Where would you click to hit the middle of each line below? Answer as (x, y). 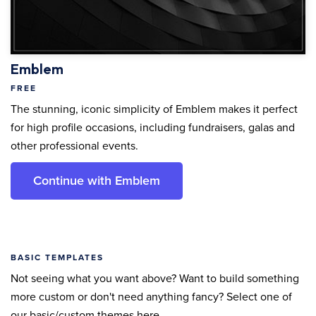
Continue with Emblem (97, 180)
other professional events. (74, 146)
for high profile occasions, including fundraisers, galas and (153, 127)
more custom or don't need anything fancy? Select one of (151, 297)
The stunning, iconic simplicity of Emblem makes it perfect (154, 109)
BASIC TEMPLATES (57, 257)
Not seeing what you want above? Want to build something (155, 278)
